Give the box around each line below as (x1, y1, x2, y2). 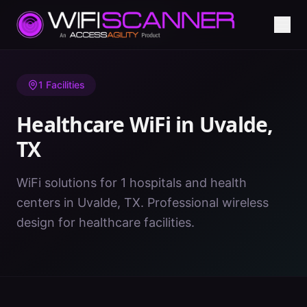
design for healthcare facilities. (16, 215, 195, 230)
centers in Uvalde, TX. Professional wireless (16, 195, 269, 210)
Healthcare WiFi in (16, 110, 199, 138)
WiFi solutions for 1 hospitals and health (16, 175, 247, 190)
